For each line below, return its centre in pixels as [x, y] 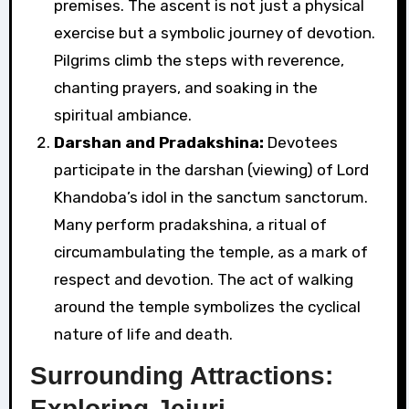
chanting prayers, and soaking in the [185, 87]
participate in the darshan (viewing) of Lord [211, 169]
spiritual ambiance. [122, 115]
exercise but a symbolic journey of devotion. [214, 32]
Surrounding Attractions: [181, 375]
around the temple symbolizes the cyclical [207, 306]
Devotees [300, 142]
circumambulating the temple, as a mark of [210, 252]
